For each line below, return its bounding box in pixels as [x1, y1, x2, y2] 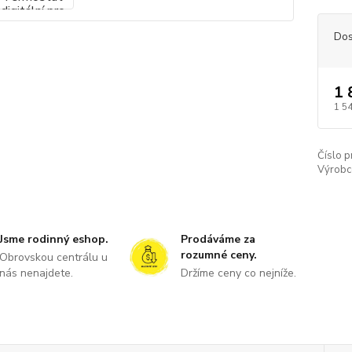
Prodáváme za [180, 232, 255, 247]
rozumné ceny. [180, 247, 257, 262]
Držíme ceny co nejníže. [180, 266, 296, 280]
